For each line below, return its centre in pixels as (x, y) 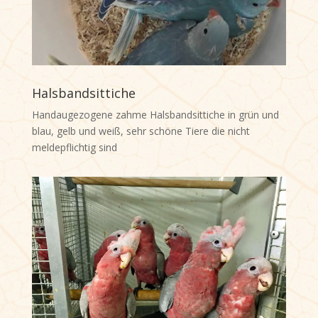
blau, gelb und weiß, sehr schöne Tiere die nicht (141, 131)
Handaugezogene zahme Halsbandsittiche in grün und (155, 115)
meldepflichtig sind (76, 148)
